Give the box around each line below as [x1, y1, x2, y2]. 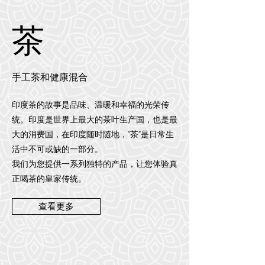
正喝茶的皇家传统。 [12, 173, 86, 185]
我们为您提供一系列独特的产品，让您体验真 [12, 158, 177, 170]
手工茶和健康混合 [12, 70, 88, 85]
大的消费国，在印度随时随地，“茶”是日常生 [12, 128, 174, 141]
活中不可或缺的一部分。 [12, 143, 103, 156]
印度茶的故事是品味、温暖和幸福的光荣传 [12, 99, 169, 111]
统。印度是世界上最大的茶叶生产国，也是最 [12, 114, 177, 126]
